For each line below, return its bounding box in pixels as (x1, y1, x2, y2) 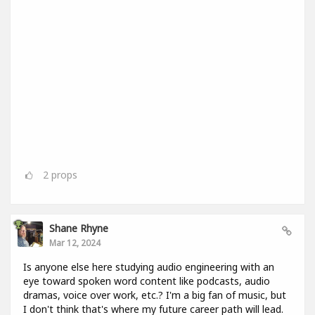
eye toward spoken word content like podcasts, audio (23, 274, 270, 288)
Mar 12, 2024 (49, 237, 101, 249)
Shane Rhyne (49, 221, 108, 236)
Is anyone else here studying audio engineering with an (23, 260, 274, 274)
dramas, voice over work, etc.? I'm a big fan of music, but (23, 288, 286, 302)
